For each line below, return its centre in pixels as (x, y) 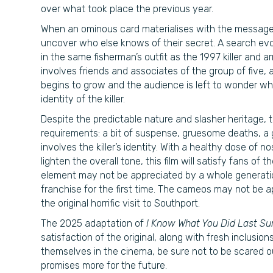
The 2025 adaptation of (94, 223)
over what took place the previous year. (127, 9)
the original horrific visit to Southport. (120, 203)
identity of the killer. (83, 99)
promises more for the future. (104, 265)
